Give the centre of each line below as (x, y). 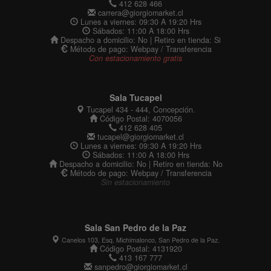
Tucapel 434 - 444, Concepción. (139, 109)
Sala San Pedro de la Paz (135, 227)
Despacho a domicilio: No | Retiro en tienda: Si (139, 40)
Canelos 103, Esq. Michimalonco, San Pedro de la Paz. (141, 240)
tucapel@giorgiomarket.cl (139, 136)
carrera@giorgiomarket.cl (139, 12)
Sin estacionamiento (135, 182)
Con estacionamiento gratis (135, 58)
